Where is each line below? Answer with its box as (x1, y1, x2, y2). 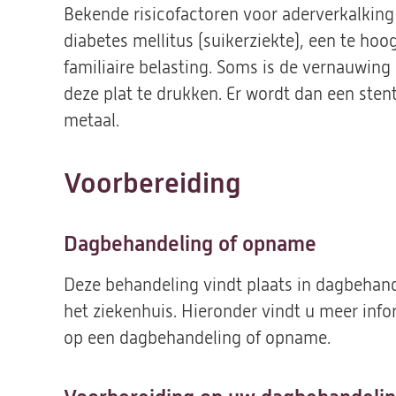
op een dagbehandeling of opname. (64, 328, 331, 348)
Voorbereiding (64, 167, 241, 200)
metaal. (64, 110, 119, 131)
